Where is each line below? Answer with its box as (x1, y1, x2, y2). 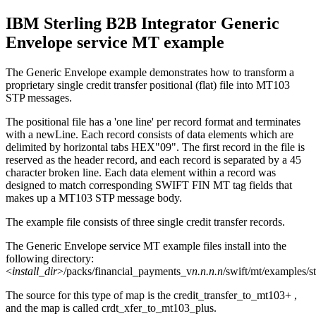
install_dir (12, 265, 57, 277)
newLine (36, 128, 75, 140)
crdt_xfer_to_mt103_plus (102, 301, 214, 314)
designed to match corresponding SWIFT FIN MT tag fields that (6, 178, 292, 191)
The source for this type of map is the (6, 288, 174, 301)
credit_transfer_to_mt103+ (174, 288, 294, 301)
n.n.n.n (192, 265, 223, 277)
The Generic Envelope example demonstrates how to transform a (6, 66, 294, 78)
